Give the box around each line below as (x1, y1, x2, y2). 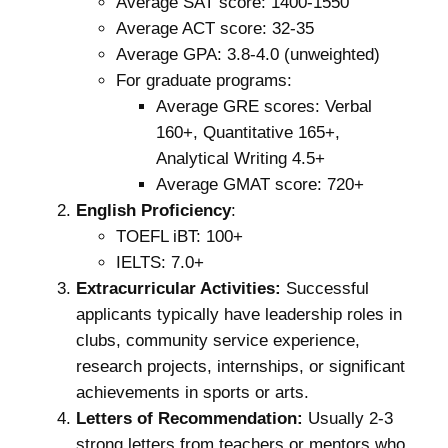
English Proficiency (75, 201, 231, 221)
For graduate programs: (115, 71, 292, 91)
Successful (280, 279, 369, 299)
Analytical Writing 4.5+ (155, 149, 325, 169)
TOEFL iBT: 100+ (115, 227, 243, 247)
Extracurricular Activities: (75, 279, 281, 299)
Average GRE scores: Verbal (155, 97, 372, 117)
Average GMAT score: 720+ (155, 175, 364, 195)
